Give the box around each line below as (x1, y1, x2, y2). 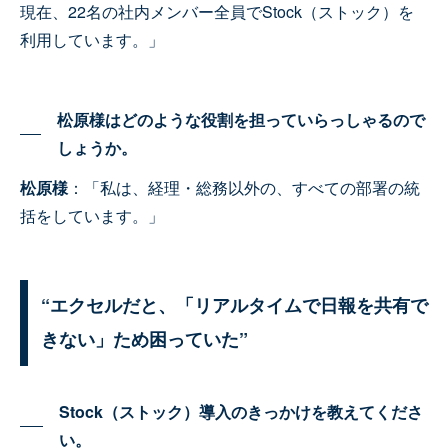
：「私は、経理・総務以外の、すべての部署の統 (68, 176, 420, 200)
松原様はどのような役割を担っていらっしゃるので (56, 108, 425, 132)
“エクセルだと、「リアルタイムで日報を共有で (41, 292, 428, 319)
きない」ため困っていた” (41, 326, 248, 353)
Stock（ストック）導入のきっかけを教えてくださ (59, 400, 424, 424)
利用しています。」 (20, 28, 164, 52)
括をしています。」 (20, 204, 164, 228)
